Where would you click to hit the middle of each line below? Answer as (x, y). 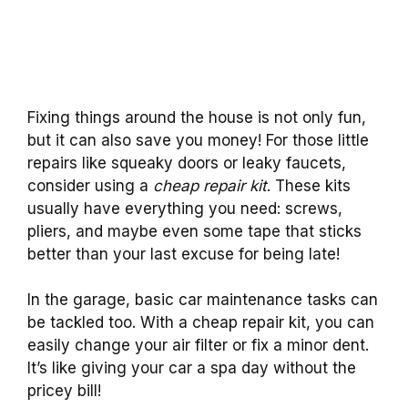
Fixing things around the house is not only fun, (197, 117)
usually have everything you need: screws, (185, 208)
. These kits (309, 185)
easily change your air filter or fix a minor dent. (198, 346)
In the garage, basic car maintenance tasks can (203, 300)
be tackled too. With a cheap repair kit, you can (201, 323)
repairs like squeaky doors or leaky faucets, (187, 163)
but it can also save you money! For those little (198, 140)
